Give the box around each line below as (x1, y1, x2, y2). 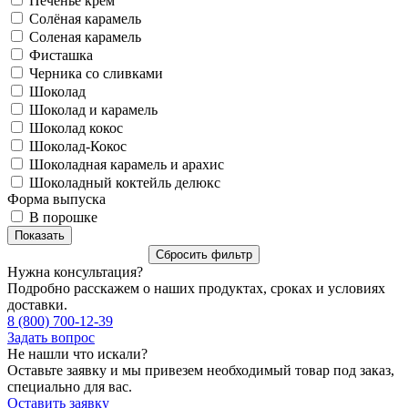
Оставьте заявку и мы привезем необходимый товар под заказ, (7, 362, 394, 378)
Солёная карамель (29, 10, 141, 26)
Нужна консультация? (7, 263, 143, 280)
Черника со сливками (29, 65, 163, 81)
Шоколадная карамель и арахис (29, 156, 224, 172)
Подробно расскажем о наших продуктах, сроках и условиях (7, 280, 385, 296)
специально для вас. (7, 378, 132, 394)
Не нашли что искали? (7, 345, 148, 362)
